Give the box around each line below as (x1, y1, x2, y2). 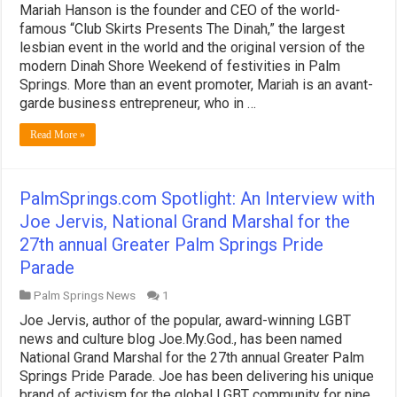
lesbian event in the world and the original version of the (19, 39, 366, 57)
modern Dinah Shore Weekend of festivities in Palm (19, 58, 341, 75)
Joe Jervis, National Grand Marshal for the (19, 211, 351, 233)
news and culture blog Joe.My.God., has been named (19, 331, 343, 348)
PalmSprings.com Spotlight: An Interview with (19, 188, 376, 210)
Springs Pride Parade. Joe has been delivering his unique (19, 368, 375, 385)
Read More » (30, 128, 86, 142)
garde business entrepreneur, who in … (19, 95, 257, 113)
